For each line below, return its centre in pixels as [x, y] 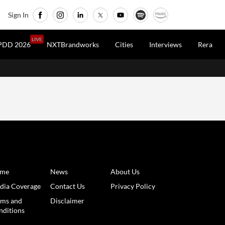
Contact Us [67, 186]
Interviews [165, 45]
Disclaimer [67, 201]
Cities [124, 45]
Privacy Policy [133, 186]
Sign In [18, 15]
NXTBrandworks [73, 45]
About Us [125, 172]
